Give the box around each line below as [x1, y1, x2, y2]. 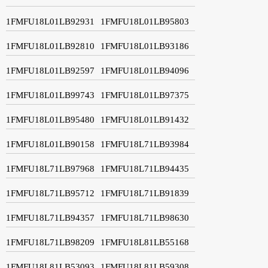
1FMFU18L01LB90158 [6, 139, 95, 149]
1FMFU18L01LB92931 [6, 16, 95, 26]
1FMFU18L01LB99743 [6, 90, 95, 100]
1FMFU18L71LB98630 [100, 212, 189, 223]
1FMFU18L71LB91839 [100, 188, 189, 198]
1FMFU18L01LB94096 [100, 65, 189, 75]
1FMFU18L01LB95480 [6, 114, 95, 124]
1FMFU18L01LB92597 [6, 65, 95, 75]
